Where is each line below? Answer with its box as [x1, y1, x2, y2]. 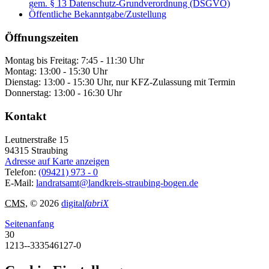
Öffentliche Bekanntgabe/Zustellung [29, 8, 166, 19]
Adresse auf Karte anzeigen [5, 156, 109, 166]
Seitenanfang [5, 218, 54, 229]
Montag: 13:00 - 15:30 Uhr [5, 66, 107, 77]
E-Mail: [5, 177, 36, 188]
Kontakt [5, 110, 46, 123]
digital [61, 198, 85, 208]
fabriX [85, 198, 109, 208]
